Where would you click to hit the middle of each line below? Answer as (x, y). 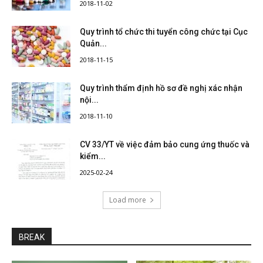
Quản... (93, 43)
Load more (127, 200)
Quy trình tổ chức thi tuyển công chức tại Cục (164, 31)
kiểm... (93, 156)
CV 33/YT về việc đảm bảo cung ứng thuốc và (165, 144)
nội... (89, 100)
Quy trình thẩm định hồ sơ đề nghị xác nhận (161, 88)
